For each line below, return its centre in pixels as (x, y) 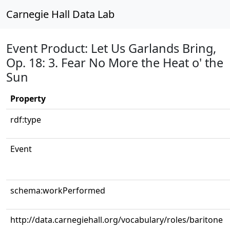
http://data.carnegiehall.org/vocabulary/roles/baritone (117, 220)
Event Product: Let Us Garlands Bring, (111, 48)
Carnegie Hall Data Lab (60, 14)
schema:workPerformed (58, 190)
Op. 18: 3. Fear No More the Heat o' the (115, 63)
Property (28, 99)
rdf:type (26, 120)
